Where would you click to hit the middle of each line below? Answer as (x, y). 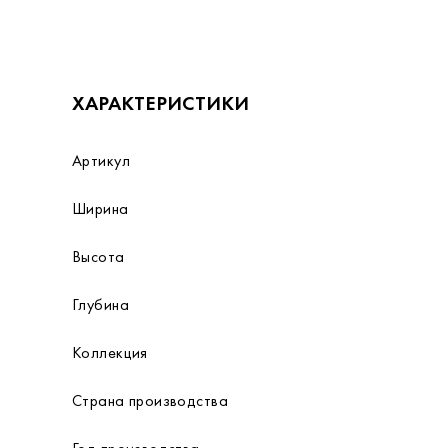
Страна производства (150, 400)
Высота (98, 256)
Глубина (100, 304)
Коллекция (110, 352)
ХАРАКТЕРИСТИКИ (160, 103)
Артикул (101, 160)
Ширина (100, 208)
